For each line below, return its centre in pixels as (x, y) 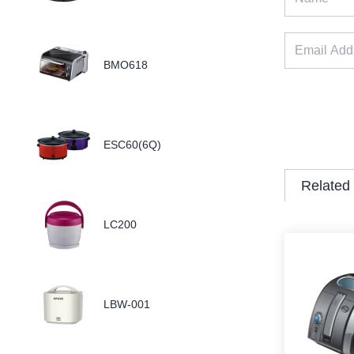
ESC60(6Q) (133, 145)
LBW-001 (127, 304)
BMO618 (126, 65)
